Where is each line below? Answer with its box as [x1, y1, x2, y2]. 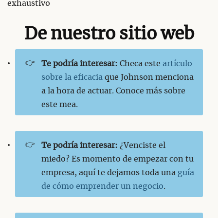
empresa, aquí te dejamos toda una [41, 168, 178, 177]
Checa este [117, 59, 163, 68]
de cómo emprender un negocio [41, 182, 163, 190]
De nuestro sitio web [24, 25, 194, 43]
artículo [162, 59, 192, 68]
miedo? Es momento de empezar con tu [41, 155, 194, 163]
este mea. [41, 100, 78, 109]
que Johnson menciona [102, 73, 194, 81]
